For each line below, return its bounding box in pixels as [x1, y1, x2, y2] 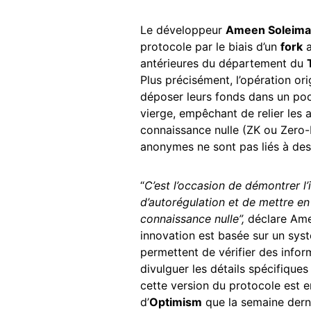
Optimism [149, 294, 202, 309]
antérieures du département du [140, 56, 307, 70]
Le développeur [140, 22, 226, 37]
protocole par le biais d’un [140, 39, 280, 53]
